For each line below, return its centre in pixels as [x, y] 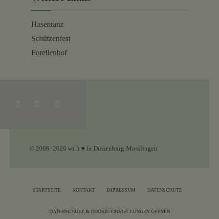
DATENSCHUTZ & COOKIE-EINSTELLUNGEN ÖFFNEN [109, 211]
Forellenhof [49, 53]
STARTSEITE [46, 190]
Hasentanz [47, 24]
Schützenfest [51, 39]
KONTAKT [83, 190]
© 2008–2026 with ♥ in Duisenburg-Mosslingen [93, 148]
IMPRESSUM [121, 190]
